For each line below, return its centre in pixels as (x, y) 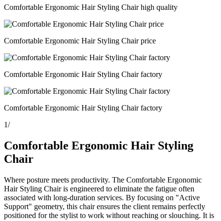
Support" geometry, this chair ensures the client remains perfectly (105, 206)
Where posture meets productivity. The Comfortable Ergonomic (103, 180)
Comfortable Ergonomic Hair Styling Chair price (80, 41)
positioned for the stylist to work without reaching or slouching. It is (109, 215)
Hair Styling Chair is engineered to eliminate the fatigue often (99, 188)
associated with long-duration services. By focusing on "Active (102, 197)
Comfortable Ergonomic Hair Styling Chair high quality (91, 7)
